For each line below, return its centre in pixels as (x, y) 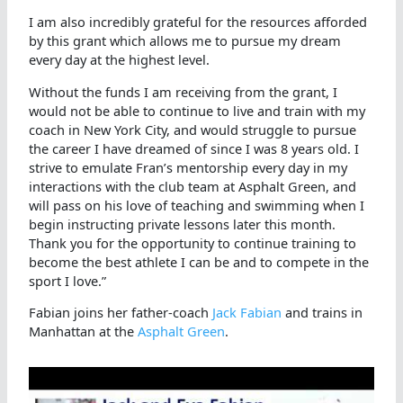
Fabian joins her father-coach (121, 313)
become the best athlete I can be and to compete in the (199, 261)
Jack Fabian (247, 313)
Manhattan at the (84, 331)
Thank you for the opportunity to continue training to (193, 242)
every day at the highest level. (120, 60)
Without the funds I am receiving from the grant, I (184, 91)
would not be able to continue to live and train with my (197, 110)
